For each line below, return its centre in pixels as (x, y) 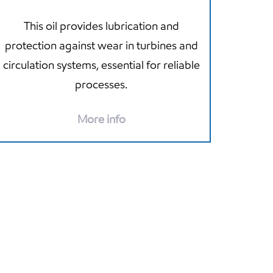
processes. (101, 84)
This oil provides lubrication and (101, 26)
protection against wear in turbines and (101, 45)
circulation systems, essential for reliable (101, 65)
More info (101, 119)
